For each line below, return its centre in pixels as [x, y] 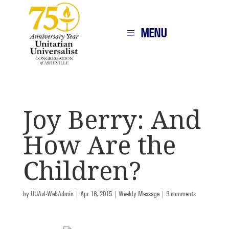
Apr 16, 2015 [96, 194]
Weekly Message [139, 194]
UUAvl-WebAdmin [52, 194]
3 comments [181, 194]
